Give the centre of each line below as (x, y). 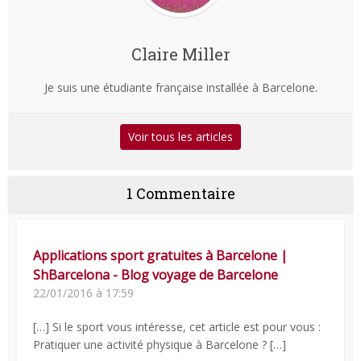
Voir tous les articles (180, 136)
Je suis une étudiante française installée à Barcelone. (180, 87)
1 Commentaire (180, 193)
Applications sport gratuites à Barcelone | (161, 255)
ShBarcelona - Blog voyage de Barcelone (156, 274)
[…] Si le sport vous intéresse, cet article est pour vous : (177, 326)
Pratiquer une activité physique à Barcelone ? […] (160, 344)
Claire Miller (180, 54)
